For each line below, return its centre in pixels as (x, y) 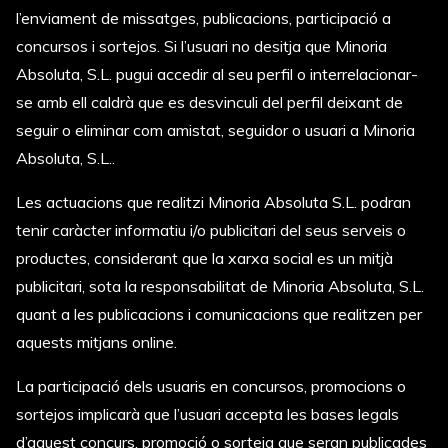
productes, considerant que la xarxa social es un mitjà (204, 258)
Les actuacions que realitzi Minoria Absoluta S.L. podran (213, 202)
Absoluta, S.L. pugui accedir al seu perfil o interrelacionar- (217, 74)
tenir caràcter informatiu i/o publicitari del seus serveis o (211, 230)
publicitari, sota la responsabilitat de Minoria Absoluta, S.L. (220, 286)
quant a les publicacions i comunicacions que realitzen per (219, 314)
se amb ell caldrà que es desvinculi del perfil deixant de (209, 102)
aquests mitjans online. (96, 342)
